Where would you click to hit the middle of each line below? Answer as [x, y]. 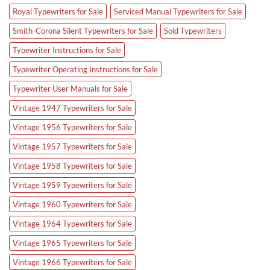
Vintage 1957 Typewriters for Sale [72, 146]
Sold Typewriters [193, 30]
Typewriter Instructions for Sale [67, 50]
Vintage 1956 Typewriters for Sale [72, 127]
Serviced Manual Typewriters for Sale [178, 11]
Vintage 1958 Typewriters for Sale [72, 165]
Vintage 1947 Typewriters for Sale [72, 108]
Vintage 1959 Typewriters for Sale [72, 185]
